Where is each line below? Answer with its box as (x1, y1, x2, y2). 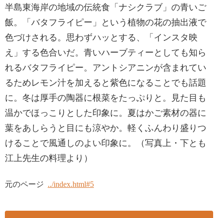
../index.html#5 (48, 180, 94, 188)
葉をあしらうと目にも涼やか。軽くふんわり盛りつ (5, 123, 206, 133)
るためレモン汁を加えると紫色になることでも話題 (5, 78, 206, 88)
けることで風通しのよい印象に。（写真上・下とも (5, 138, 206, 148)
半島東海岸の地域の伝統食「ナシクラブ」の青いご (5, 2, 206, 12)
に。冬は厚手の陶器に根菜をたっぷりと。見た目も (5, 93, 206, 103)
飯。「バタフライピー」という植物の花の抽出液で (5, 18, 206, 27)
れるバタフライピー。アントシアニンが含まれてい (5, 63, 206, 73)
